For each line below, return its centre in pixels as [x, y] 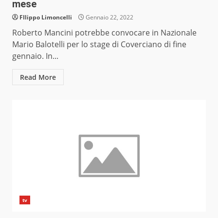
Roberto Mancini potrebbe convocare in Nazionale [104, 33]
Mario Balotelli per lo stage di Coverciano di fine [99, 45]
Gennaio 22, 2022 [109, 18]
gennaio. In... [35, 56]
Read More [38, 77]
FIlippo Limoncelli [46, 18]
